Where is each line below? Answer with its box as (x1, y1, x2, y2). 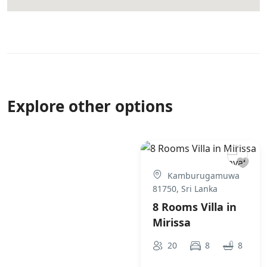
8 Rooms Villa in (153, 199, 237, 214)
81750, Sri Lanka (153, 182, 218, 194)
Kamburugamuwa (165, 169, 240, 181)
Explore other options (7, 95, 173, 117)
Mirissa (153, 215, 191, 229)
